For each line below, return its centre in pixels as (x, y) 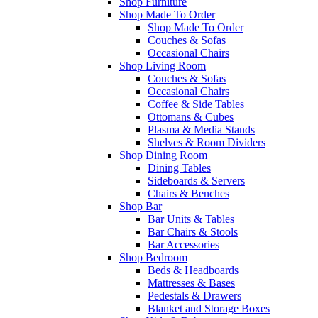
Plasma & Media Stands (201, 129)
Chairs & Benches (188, 193)
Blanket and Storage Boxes (209, 308)
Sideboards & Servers (196, 180)
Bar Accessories (183, 244)
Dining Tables (179, 168)
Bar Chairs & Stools (193, 231)
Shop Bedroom (153, 257)
